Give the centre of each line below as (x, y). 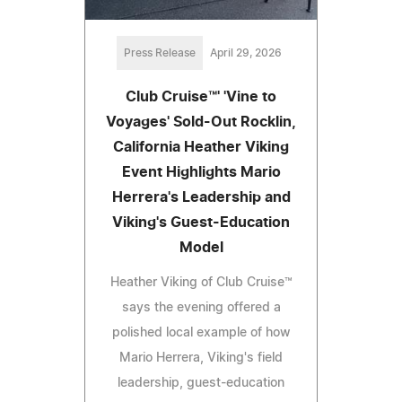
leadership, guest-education (201, 383)
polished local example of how (201, 332)
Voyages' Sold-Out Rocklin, (201, 122)
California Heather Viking (201, 147)
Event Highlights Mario (201, 172)
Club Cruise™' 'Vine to (201, 96)
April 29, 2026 (246, 52)
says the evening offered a (201, 307)
